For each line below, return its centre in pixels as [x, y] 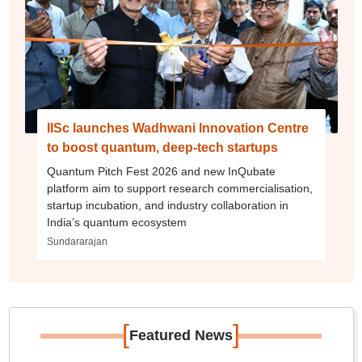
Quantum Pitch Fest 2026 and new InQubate [161, 172]
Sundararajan [77, 242]
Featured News [181, 336]
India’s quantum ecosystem [116, 223]
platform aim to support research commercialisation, [179, 189]
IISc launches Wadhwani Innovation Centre [177, 128]
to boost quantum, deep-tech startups [162, 148]
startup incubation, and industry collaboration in [167, 206]
